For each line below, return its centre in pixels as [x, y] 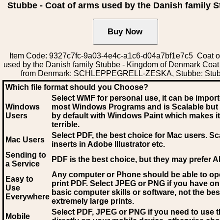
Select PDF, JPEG [84, 212]
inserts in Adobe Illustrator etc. [108, 144]
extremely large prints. [93, 201]
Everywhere [27, 197]
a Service [23, 164]
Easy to [19, 179]
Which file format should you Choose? [77, 87]
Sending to [26, 155]
